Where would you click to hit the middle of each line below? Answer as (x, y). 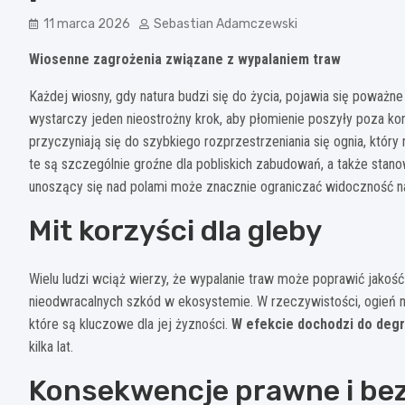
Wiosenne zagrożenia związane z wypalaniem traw (185, 59)
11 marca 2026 (87, 24)
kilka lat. (51, 346)
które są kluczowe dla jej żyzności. (130, 324)
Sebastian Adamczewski (226, 24)
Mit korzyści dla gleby (175, 230)
